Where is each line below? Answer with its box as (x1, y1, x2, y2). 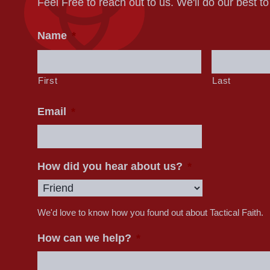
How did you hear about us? (37, 160, 183, 173)
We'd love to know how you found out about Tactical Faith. (37, 208, 264, 218)
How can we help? (37, 232, 132, 245)
